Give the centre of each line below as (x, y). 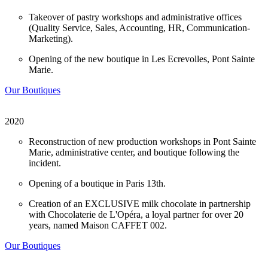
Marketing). (51, 39)
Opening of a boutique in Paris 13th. (97, 184)
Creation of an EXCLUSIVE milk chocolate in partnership (140, 204)
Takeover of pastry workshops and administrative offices (135, 17)
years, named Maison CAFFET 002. (98, 226)
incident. (45, 163)
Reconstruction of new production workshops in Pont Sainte (142, 142)
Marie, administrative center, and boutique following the (134, 153)
